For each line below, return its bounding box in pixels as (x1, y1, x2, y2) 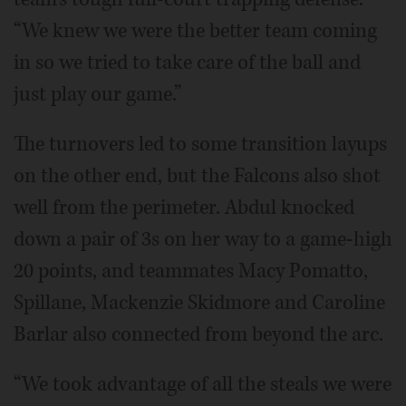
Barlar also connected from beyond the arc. (14, 321, 383, 348)
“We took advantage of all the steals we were (14, 371, 391, 398)
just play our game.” (14, 81, 181, 108)
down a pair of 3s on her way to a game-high (14, 226, 392, 253)
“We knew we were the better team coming (14, 17, 377, 44)
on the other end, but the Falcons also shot (14, 162, 381, 189)
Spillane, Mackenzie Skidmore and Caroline (14, 289, 385, 316)
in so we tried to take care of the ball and (14, 49, 361, 76)
